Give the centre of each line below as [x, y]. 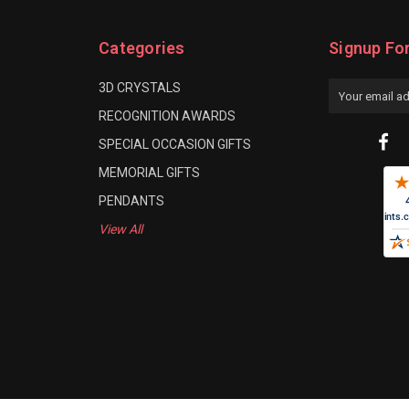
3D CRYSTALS [140, 87]
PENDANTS [131, 200]
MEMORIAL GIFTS [149, 172]
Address [353, 106]
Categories [142, 47]
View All [121, 229]
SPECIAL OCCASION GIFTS [175, 144]
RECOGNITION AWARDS [167, 115]
